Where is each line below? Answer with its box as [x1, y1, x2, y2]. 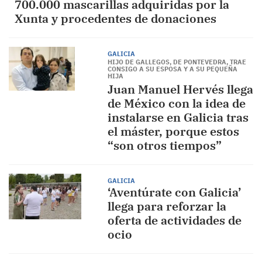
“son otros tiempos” [107, 137, 222, 153]
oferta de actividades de [107, 212, 242, 228]
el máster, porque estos [107, 123, 239, 139]
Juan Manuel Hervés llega [107, 81, 253, 97]
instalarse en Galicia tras [107, 109, 249, 125]
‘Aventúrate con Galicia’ [107, 184, 241, 200]
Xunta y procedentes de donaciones [15, 11, 216, 26]
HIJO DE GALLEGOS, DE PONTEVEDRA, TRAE [107, 58, 246, 66]
